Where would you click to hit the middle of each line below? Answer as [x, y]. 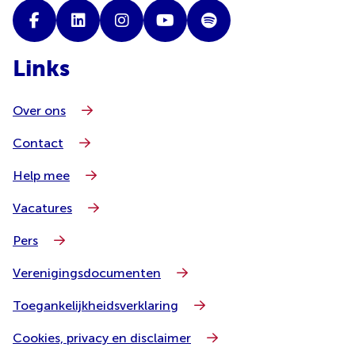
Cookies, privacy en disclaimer [102, 338]
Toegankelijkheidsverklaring [95, 306]
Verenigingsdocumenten [87, 273]
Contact [38, 143]
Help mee [41, 176]
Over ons [39, 111]
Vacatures [42, 208]
